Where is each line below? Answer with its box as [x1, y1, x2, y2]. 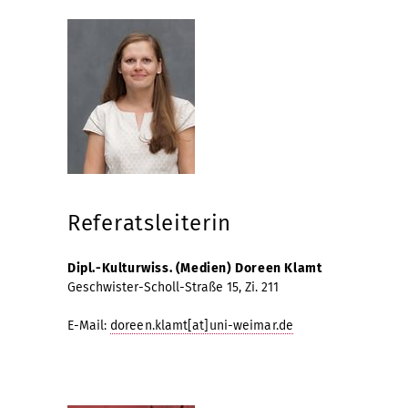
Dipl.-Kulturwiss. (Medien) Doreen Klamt [67, 260, 322, 276]
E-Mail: [67, 317, 110, 333]
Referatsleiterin [67, 209, 232, 236]
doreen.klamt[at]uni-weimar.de [110, 317, 293, 333]
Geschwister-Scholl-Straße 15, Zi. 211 [67, 279, 279, 295]
